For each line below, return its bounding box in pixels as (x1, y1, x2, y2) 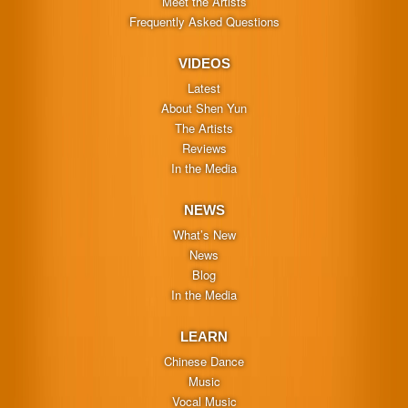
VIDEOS (178, 55, 230, 71)
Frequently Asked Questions (128, 12, 280, 30)
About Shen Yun (161, 98, 247, 117)
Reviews (181, 138, 227, 157)
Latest (188, 78, 220, 97)
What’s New (172, 225, 236, 243)
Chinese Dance (164, 352, 244, 370)
